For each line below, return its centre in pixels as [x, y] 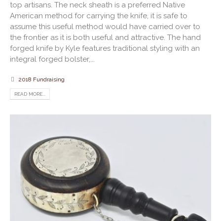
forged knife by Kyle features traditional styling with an [105, 48]
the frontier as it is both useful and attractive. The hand [105, 37]
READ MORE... [30, 94]
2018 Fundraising [41, 79]
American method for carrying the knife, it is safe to [99, 16]
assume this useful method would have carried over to [105, 26]
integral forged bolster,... [52, 59]
